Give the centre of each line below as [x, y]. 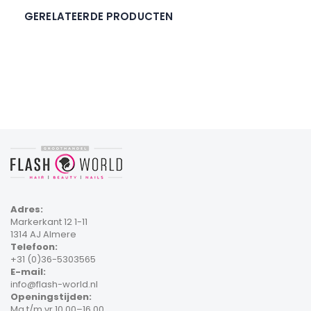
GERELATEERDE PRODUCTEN [99, 17]
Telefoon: [34, 247]
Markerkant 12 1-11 [49, 222]
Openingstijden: [51, 297]
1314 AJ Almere [43, 235]
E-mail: [28, 272]
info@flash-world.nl [54, 285]
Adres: [27, 210]
